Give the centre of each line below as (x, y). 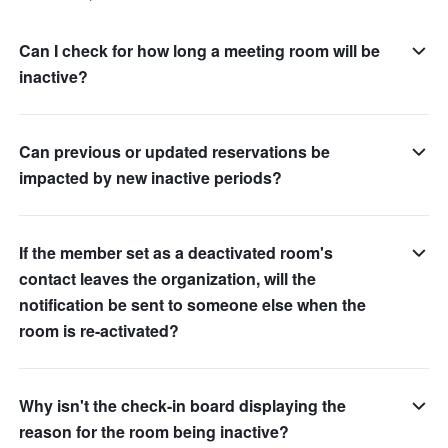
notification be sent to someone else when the (193, 305)
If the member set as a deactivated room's (176, 253)
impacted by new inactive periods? (151, 178)
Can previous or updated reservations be (175, 152)
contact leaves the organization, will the (168, 279)
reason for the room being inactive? (154, 432)
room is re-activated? (99, 331)
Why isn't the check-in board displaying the (183, 406)
